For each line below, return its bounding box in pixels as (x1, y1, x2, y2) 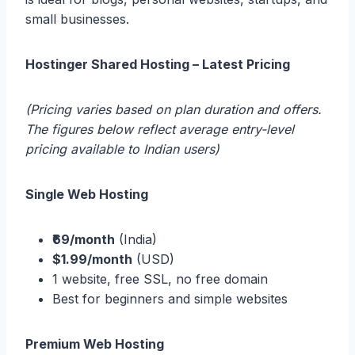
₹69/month (52, 231, 115, 247)
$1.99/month (52, 250, 132, 267)
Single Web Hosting (25, 185, 148, 202)
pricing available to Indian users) (25, 140, 219, 157)
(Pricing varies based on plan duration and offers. (25, 101, 322, 117)
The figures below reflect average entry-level (25, 120, 294, 137)
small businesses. (25, 10, 129, 27)
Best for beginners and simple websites (52, 290, 288, 307)
